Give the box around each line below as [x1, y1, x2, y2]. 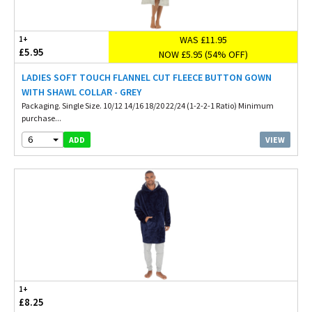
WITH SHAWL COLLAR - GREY [22, 86, 141, 98]
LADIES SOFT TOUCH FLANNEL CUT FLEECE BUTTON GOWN [22, 71, 272, 84]
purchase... [22, 113, 61, 123]
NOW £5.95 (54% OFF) [158, 47, 248, 61]
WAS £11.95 [179, 33, 227, 46]
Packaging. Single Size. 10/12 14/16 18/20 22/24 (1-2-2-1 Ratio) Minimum [22, 100, 274, 111]
